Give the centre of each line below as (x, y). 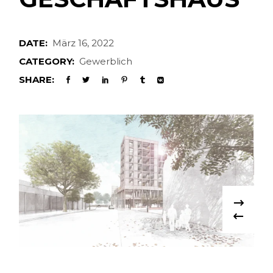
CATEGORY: (47, 61)
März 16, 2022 (83, 43)
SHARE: (37, 80)
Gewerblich (106, 61)
